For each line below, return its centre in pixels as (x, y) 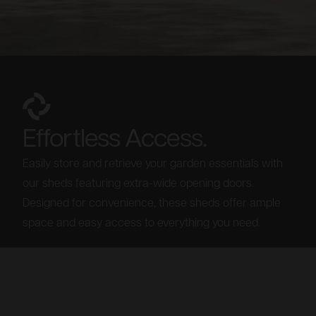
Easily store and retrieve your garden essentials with (153, 164)
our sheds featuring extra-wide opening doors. (138, 184)
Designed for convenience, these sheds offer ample (152, 203)
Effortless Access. (115, 140)
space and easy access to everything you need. (141, 223)
